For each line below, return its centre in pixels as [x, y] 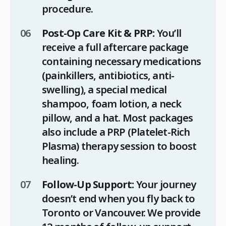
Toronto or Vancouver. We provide [121, 213]
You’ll [168, 33]
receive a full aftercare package [115, 47]
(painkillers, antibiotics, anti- [108, 76]
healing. [61, 160]
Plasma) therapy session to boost [119, 146]
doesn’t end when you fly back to [119, 199]
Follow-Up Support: [88, 185]
